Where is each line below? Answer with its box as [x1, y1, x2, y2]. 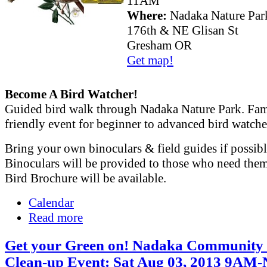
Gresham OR [127, 38, 192, 53]
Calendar [29, 195, 74, 210]
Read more [29, 210, 83, 225]
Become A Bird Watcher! [5, 86, 138, 101]
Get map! [127, 53, 173, 68]
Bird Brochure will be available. [5, 170, 166, 185]
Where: [127, 8, 167, 23]
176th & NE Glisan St [127, 23, 238, 38]
